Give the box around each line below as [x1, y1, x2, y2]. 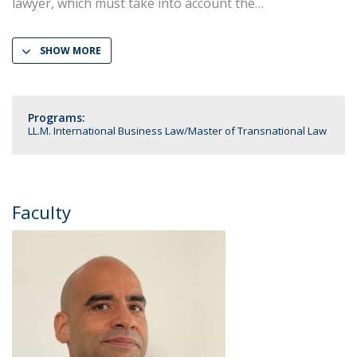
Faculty [12, 200, 71, 224]
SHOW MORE [40, 44, 101, 57]
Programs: [28, 110, 85, 125]
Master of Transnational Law [188, 124, 327, 138]
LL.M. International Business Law [28, 124, 184, 138]
